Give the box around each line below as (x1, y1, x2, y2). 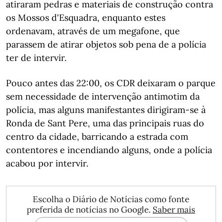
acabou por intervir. (6, 158, 88, 169)
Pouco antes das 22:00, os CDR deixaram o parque (6, 77, 216, 89)
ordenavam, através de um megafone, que (6, 25, 180, 37)
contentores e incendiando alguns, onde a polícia (6, 144, 212, 156)
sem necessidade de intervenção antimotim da (6, 91, 200, 102)
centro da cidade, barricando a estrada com (6, 131, 188, 142)
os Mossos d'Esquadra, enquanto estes (6, 12, 166, 23)
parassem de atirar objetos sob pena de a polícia (6, 39, 206, 50)
